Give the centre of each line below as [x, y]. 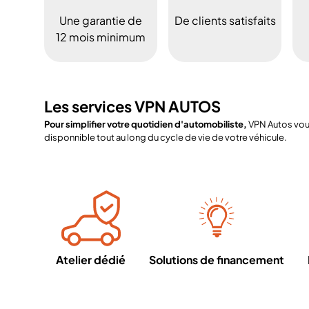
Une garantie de [101, 20]
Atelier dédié [91, 260]
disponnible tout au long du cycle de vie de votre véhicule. [166, 137]
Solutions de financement [217, 260]
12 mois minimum [101, 37]
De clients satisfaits [225, 20]
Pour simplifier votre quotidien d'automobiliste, [146, 124]
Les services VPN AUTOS [132, 106]
